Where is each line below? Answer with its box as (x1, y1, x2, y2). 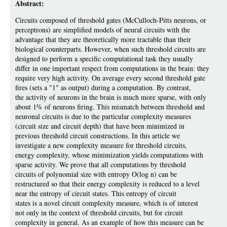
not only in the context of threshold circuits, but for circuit (15, 208, 183, 217)
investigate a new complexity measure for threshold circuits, (15, 140, 187, 150)
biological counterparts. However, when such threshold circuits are (15, 44, 206, 54)
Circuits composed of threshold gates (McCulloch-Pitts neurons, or (15, 15, 206, 25)
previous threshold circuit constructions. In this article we (15, 131, 180, 140)
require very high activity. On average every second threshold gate (15, 73, 205, 83)
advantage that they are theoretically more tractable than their (15, 34, 191, 44)
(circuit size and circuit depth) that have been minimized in (15, 121, 184, 131)
